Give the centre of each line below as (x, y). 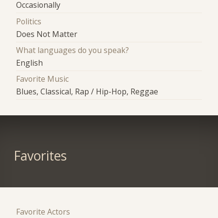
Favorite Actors (43, 211)
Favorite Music (43, 79)
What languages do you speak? (73, 50)
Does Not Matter (47, 34)
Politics (29, 21)
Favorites (40, 155)
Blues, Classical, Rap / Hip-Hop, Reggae (87, 92)
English (30, 63)
